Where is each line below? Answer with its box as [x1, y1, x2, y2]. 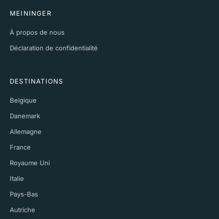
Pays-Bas [10, 190, 38, 198]
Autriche [10, 205, 35, 214]
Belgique [10, 96, 37, 104]
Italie [10, 174, 24, 182]
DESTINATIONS [10, 77, 64, 85]
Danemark [10, 111, 40, 120]
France [10, 143, 31, 151]
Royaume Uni [10, 158, 50, 167]
